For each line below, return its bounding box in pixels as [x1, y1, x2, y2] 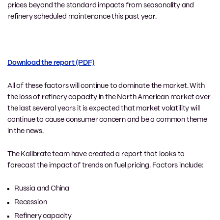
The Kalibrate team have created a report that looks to [7, 150, 185, 158]
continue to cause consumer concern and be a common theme [7, 116, 207, 123]
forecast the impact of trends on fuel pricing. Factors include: [7, 162, 203, 169]
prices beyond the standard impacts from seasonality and [7, 1, 194, 9]
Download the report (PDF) [7, 59, 95, 66]
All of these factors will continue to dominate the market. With [7, 82, 205, 89]
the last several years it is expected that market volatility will [7, 105, 200, 112]
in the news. [7, 127, 44, 135]
